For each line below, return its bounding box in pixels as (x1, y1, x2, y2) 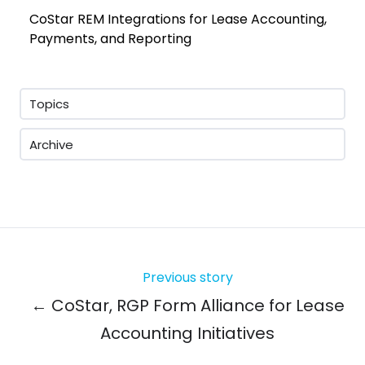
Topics (29, 95, 70, 113)
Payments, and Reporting (29, 29, 192, 49)
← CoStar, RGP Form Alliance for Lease (30, 293, 345, 317)
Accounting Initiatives (100, 321, 275, 345)
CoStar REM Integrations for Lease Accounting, (29, 10, 328, 29)
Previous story (142, 267, 233, 287)
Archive (29, 135, 74, 153)
